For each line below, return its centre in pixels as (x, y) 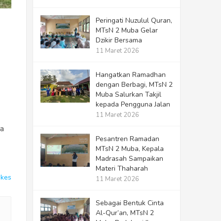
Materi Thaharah (122, 168)
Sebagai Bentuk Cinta (130, 203)
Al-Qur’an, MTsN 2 (125, 213)
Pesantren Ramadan (128, 139)
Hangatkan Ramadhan (131, 75)
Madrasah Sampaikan (129, 159)
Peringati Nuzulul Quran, (134, 20)
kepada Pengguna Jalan (133, 104)
